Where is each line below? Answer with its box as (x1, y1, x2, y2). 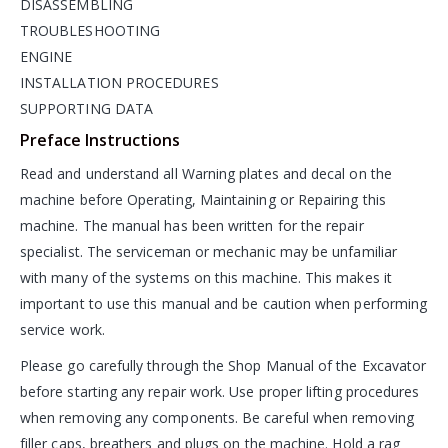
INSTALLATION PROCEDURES (20, 72, 219, 92)
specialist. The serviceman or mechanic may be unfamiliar (20, 241, 397, 261)
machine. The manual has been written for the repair (20, 215, 364, 235)
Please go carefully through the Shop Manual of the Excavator (20, 355, 427, 375)
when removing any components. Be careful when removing (20, 407, 414, 427)
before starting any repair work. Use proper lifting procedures (20, 381, 420, 401)
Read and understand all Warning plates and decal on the (20, 163, 392, 183)
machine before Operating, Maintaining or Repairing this (20, 189, 386, 209)
